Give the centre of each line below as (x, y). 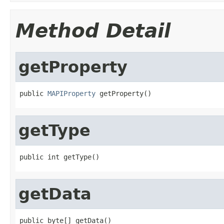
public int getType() (59, 157)
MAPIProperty (71, 93)
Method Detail (93, 30)
